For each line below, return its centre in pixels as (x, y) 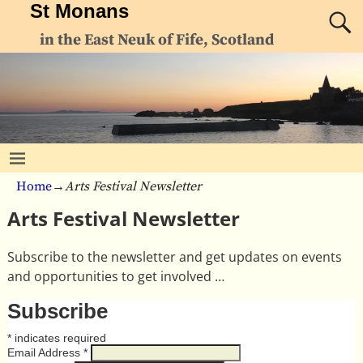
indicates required (58, 337)
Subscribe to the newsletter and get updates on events (174, 256)
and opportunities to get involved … (115, 276)
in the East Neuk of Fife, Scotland (157, 40)
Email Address (45, 352)
